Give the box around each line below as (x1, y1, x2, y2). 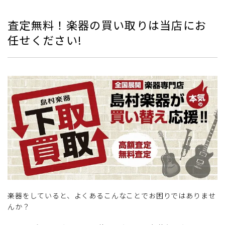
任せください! (8, 31, 82, 48)
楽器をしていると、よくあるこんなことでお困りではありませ (8, 190, 216, 201)
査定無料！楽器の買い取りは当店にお (8, 16, 207, 33)
